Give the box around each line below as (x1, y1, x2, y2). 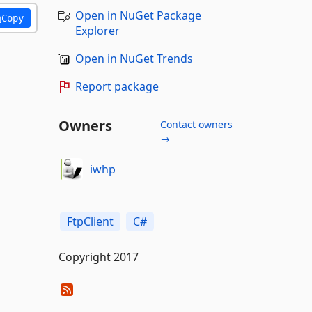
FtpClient (66, 214, 114, 229)
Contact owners (159, 118, 233, 131)
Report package (75, 79, 159, 94)
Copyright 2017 (58, 249, 139, 265)
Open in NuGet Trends (75, 51, 193, 66)
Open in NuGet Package (75, 8, 201, 23)
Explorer (75, 23, 120, 38)
